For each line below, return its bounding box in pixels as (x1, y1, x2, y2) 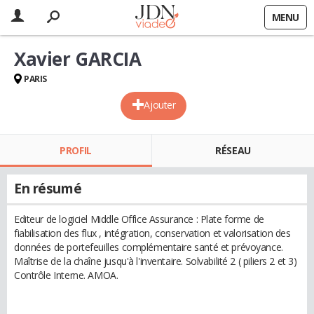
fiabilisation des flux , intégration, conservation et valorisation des (14, 226, 291, 240)
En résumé (14, 179, 82, 198)
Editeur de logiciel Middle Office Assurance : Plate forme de (14, 212, 264, 226)
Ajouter (144, 98, 176, 111)
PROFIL (60, 144, 92, 157)
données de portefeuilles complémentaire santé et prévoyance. (14, 240, 283, 254)
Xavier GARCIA (14, 46, 142, 71)
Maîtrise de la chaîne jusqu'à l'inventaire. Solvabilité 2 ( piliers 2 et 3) (14, 254, 297, 268)
